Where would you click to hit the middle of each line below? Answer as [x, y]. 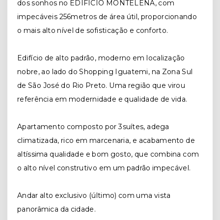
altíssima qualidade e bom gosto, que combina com [108, 154]
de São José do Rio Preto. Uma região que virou [101, 86]
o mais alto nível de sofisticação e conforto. [93, 31]
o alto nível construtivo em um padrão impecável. [104, 168]
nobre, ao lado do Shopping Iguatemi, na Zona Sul [105, 72]
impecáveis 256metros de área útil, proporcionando [107, 17]
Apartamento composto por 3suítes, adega [93, 127]
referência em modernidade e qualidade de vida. [102, 99]
